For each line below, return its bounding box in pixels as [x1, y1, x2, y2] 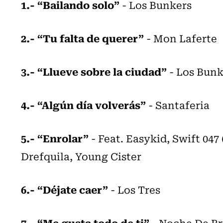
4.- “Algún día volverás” [21, 96, 146, 112]
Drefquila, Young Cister [21, 148, 141, 164]
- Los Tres [108, 181, 160, 197]
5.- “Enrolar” [21, 129, 89, 146]
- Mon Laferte [144, 30, 217, 46]
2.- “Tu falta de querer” [21, 29, 144, 46]
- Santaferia [146, 97, 210, 112]
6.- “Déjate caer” [21, 181, 108, 197]
